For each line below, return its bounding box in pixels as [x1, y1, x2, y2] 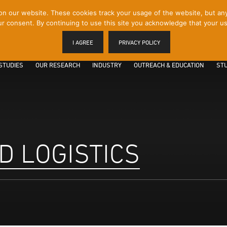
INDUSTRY [92, 61, 122, 69]
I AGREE [72, 39, 93, 46]
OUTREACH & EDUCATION [134, 61, 204, 69]
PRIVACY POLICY [118, 39, 160, 46]
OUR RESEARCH [35, 61, 80, 69]
